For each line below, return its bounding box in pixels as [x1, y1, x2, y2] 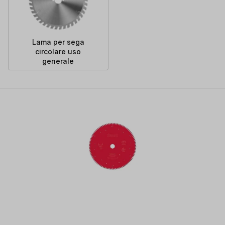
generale [42, 56, 74, 65]
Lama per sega [32, 37, 84, 46]
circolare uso [35, 47, 81, 56]
